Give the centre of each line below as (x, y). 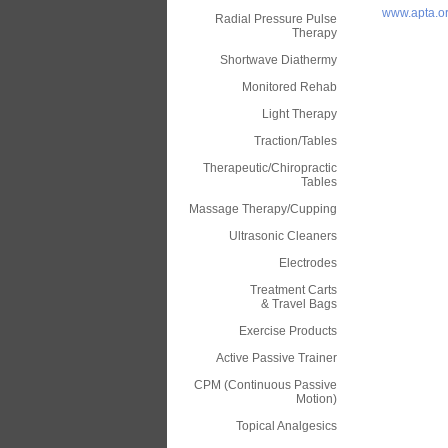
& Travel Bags (299, 304)
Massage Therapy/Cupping (263, 209)
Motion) (316, 399)
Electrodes (308, 263)
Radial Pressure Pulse (276, 19)
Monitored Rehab (289, 87)
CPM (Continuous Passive (265, 385)
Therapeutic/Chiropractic (270, 168)
